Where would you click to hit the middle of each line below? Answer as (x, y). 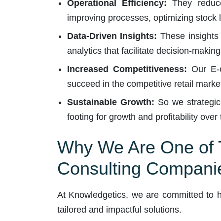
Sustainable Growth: (110, 102)
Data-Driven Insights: (112, 36)
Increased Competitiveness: (127, 69)
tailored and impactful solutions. (119, 209)
